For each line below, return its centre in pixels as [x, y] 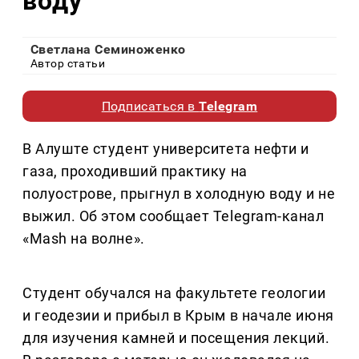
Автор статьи [68, 64]
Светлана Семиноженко [108, 50]
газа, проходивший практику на [135, 171]
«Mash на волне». [84, 239]
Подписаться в [150, 107]
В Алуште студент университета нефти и [166, 149]
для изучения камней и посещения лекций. [176, 338]
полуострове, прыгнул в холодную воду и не [179, 194]
